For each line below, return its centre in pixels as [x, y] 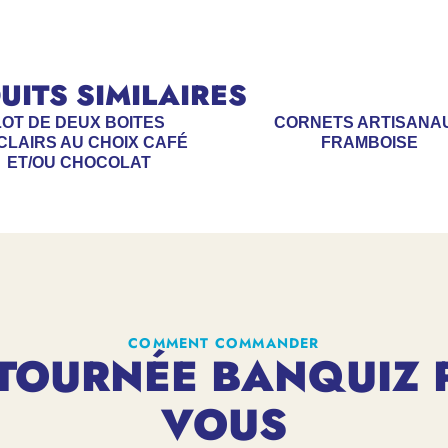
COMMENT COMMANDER [224, 343]
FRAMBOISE [369, 142]
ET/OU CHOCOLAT [78, 162]
